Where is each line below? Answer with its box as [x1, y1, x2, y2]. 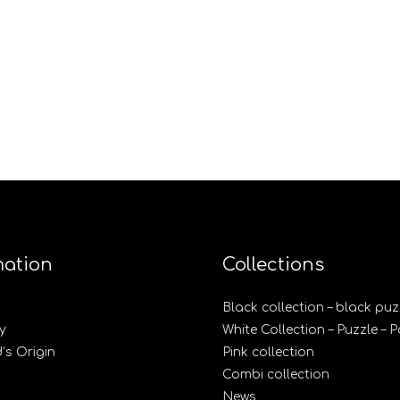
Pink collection [222, 346, 314, 360]
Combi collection [222, 368, 329, 382]
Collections [222, 254, 324, 276]
